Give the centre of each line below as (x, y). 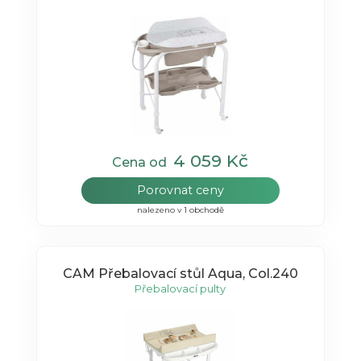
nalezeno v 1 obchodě (180, 210)
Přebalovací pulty (180, 289)
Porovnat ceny (180, 190)
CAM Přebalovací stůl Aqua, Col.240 (180, 274)
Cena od (143, 162)
